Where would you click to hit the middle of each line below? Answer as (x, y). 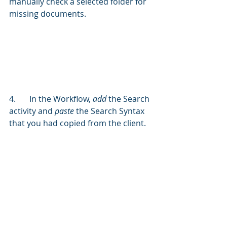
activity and (32, 111)
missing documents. (48, 14)
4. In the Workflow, (61, 99)
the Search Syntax (110, 111)
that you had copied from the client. (78, 123)
